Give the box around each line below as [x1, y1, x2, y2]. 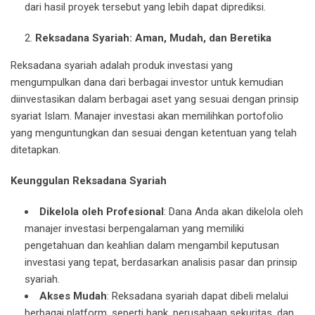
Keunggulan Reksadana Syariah [11, 174, 167, 188]
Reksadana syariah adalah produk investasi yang [11, 59, 233, 72]
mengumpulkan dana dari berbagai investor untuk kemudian [11, 76, 283, 89]
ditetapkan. [11, 143, 60, 157]
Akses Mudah [39, 290, 107, 303]
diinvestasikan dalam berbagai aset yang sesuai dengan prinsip [11, 93, 299, 106]
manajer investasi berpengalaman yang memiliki [25, 222, 244, 236]
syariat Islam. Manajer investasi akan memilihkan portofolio [11, 110, 283, 123]
